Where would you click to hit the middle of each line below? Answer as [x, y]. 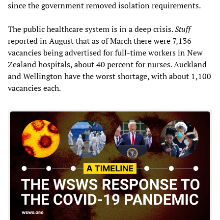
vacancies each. [34, 88]
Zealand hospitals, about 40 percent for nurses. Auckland [107, 64]
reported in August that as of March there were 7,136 [100, 41]
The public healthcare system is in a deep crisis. [91, 29]
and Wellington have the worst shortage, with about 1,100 [110, 76]
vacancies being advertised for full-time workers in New [105, 52]
